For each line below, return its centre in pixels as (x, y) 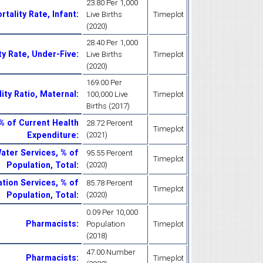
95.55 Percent (109, 153)
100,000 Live (107, 94)
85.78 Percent (109, 183)
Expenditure (52, 135)
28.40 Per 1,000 (112, 42)
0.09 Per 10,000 (112, 212)
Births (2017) (108, 106)
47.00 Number (111, 252)
